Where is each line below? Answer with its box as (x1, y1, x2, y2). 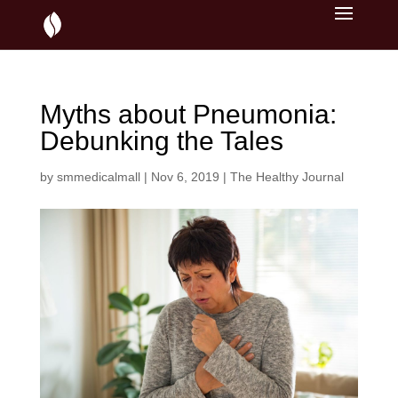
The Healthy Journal (229, 170, 344, 184)
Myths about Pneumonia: (39, 99, 337, 129)
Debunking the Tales (39, 126, 283, 155)
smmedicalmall (56, 170, 140, 184)
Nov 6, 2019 (150, 170, 219, 184)
